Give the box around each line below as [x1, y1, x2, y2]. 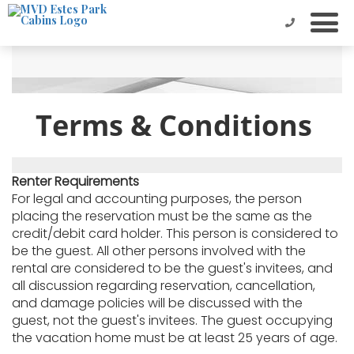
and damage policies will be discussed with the [12, 294, 303, 312]
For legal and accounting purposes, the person [12, 190, 302, 208]
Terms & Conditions [36, 106, 312, 145]
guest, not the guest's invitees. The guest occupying [12, 311, 333, 330]
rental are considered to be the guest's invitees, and [12, 259, 333, 277]
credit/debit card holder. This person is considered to [12, 224, 338, 243]
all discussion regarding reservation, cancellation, [12, 277, 315, 295]
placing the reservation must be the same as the [12, 207, 312, 225]
